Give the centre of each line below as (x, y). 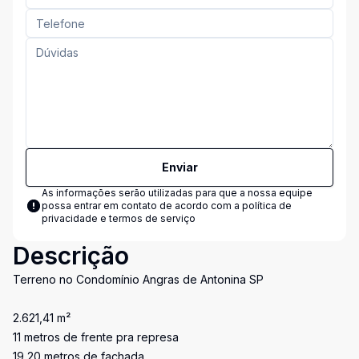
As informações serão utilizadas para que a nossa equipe (177, 193)
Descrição (71, 256)
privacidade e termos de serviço (119, 218)
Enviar (179, 167)
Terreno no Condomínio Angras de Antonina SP (138, 279)
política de (267, 206)
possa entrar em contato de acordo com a (142, 206)
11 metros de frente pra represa (96, 337)
